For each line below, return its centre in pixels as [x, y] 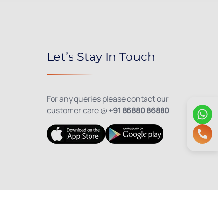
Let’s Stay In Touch [101, 56]
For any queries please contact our [108, 99]
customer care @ [77, 110]
